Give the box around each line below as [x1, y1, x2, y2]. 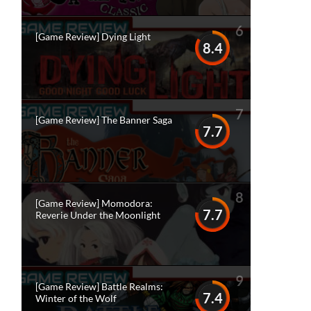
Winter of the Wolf [35, 292, 117, 304]
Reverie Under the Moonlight [35, 209, 160, 221]
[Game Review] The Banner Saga [35, 114, 172, 126]
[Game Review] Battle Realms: [35, 280, 163, 292]
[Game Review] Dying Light [35, 31, 151, 42]
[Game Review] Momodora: [35, 197, 153, 209]
